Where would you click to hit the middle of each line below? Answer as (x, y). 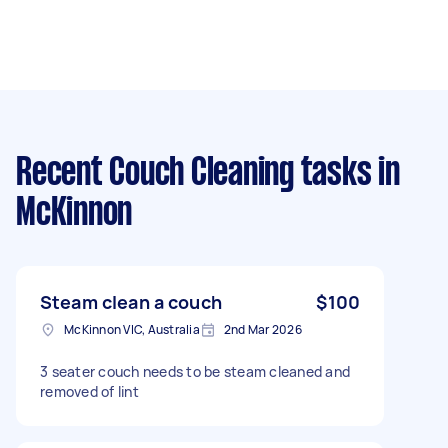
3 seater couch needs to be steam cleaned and (195, 371)
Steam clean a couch (131, 301)
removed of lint (89, 391)
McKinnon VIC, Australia (132, 329)
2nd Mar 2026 (262, 329)
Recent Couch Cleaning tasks (194, 173)
